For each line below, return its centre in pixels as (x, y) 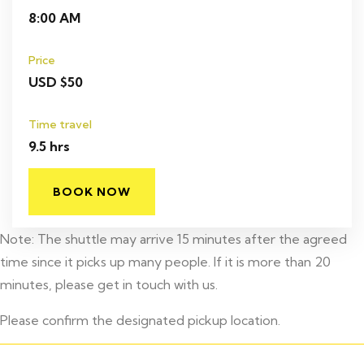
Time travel (60, 125)
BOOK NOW (92, 192)
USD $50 (56, 82)
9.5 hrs (49, 147)
